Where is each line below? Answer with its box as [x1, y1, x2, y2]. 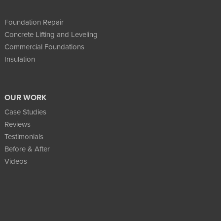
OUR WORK [4, 91, 46, 103]
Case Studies [4, 106, 46, 117]
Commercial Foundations [4, 41, 84, 52]
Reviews [4, 118, 31, 130]
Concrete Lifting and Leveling [4, 29, 98, 40]
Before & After [4, 143, 50, 154]
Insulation [4, 53, 35, 65]
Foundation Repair [4, 16, 64, 28]
